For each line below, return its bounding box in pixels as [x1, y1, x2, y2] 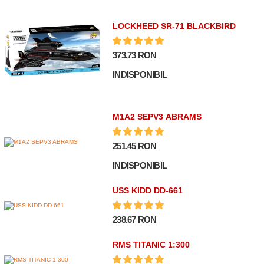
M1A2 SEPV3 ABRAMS [113, 112, 202, 122]
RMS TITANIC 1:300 [113, 240, 190, 250]
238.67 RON [113, 214, 157, 225]
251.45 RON [113, 141, 157, 151]
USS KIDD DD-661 [113, 186, 183, 196]
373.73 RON [113, 49, 157, 60]
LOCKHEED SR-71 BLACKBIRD [113, 21, 236, 31]
